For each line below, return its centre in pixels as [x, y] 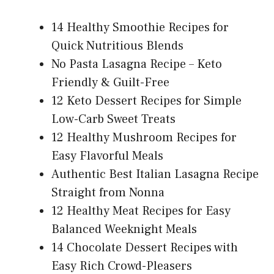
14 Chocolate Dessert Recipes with [145, 248]
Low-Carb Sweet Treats [113, 120]
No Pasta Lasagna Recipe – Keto [137, 65]
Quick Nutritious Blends [117, 46]
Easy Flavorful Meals [107, 156]
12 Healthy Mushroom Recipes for [144, 138]
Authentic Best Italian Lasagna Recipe [155, 175]
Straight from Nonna [108, 193]
